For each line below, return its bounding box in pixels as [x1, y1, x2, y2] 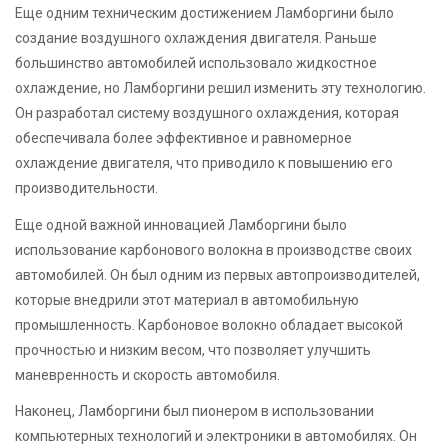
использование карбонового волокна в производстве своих [15, 241, 412, 258]
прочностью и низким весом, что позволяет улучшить [15, 341, 371, 358]
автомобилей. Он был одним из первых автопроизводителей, [15, 266, 420, 283]
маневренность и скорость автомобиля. [15, 366, 280, 383]
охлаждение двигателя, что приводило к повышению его [15, 155, 393, 172]
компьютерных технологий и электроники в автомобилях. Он [15, 427, 417, 444]
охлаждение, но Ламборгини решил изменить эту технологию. [15, 80, 426, 97]
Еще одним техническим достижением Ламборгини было [15, 5, 394, 22]
